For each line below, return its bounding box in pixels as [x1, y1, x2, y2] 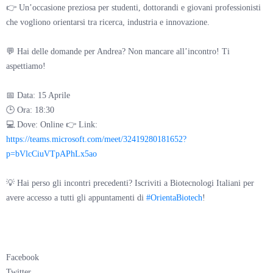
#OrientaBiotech [146, 193, 202, 202]
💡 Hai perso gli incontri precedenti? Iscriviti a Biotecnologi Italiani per [6, 178, 254, 188]
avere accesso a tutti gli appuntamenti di [6, 193, 146, 202]
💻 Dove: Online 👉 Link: [6, 119, 97, 129]
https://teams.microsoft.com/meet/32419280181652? [6, 134, 186, 144]
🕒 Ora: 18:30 [6, 105, 54, 115]
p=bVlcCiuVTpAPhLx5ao [6, 149, 97, 158]
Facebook [6, 252, 39, 262]
